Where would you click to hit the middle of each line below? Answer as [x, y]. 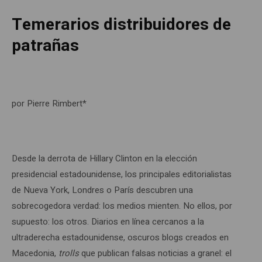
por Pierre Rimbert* [49, 103]
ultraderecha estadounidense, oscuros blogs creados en [120, 237]
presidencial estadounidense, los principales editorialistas [122, 174]
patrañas [45, 46]
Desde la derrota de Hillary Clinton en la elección [104, 158]
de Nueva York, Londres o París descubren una [102, 190]
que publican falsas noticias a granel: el [155, 253]
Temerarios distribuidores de [121, 25]
